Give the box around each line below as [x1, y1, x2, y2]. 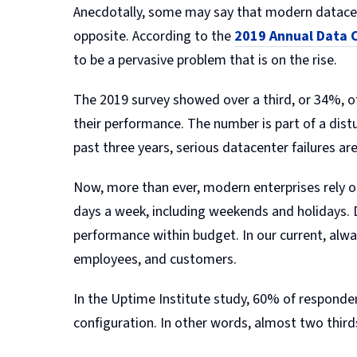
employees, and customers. [73, 249, 237, 269]
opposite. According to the [73, 25, 234, 46]
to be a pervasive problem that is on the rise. [73, 49, 337, 70]
